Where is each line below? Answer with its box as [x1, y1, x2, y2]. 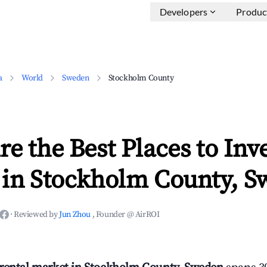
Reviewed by [14, 209, 60, 220]
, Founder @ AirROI [92, 209, 160, 220]
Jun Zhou [59, 209, 92, 220]
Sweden [62, 73, 89, 83]
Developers [159, 6, 208, 17]
